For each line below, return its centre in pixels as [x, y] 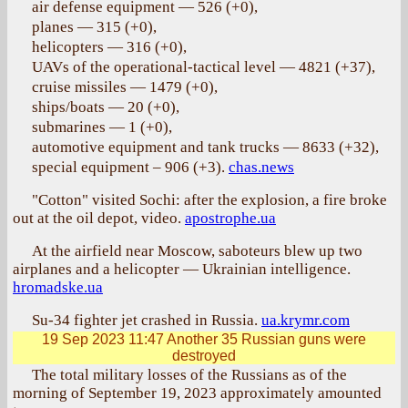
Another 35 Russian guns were [265, 339]
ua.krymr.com [306, 320]
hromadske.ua [58, 287]
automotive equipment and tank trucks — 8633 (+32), [205, 147]
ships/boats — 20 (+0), [106, 107]
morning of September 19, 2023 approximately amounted [197, 393]
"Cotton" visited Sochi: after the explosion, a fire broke [209, 200]
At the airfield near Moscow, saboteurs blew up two [197, 251]
